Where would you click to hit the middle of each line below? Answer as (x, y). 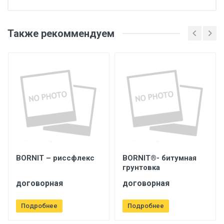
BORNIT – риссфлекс (55, 158)
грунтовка (141, 167)
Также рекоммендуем (61, 33)
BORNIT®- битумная (159, 158)
